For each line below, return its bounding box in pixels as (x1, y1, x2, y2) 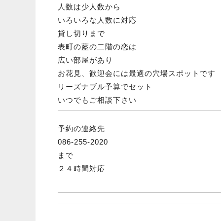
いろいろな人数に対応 (58, 16, 137, 25)
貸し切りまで (58, 29, 105, 38)
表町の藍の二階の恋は (58, 42, 137, 51)
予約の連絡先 (58, 124, 105, 133)
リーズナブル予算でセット (58, 82, 152, 91)
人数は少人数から (58, 2, 121, 11)
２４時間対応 (58, 164, 105, 173)
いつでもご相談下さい (58, 96, 137, 105)
